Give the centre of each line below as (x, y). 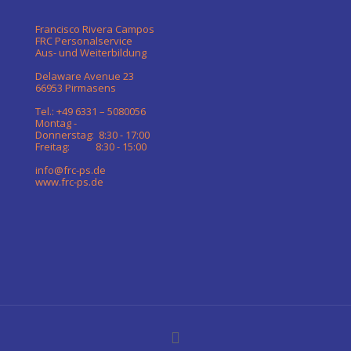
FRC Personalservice (84, 41)
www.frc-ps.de (69, 182)
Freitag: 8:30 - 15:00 (91, 147)
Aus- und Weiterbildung (91, 52)
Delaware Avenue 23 (85, 76)
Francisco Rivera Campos (95, 29)
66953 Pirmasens (76, 88)
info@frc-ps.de (71, 170)
